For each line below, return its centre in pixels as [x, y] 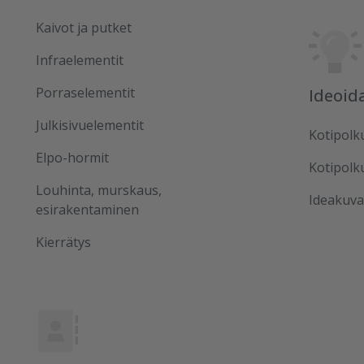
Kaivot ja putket [84, 28]
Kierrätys [63, 242]
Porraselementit [85, 93]
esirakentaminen [87, 210]
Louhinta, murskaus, [99, 190]
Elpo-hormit [72, 158]
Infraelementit [80, 60]
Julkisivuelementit [90, 125]
